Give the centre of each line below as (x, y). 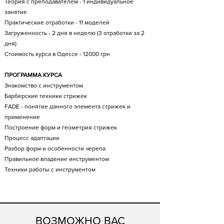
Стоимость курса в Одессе (42, 54)
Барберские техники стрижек (46, 96)
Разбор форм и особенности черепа (55, 149)
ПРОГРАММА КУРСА (33, 75)
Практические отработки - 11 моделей (57, 23)
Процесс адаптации (32, 138)
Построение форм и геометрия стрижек (61, 128)
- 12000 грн (95, 54)
